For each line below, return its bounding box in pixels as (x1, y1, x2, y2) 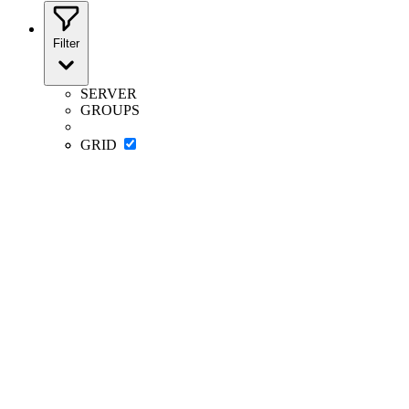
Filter (53, 37, 79, 50)
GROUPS (80, 102, 140, 118)
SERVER (80, 86, 137, 101)
